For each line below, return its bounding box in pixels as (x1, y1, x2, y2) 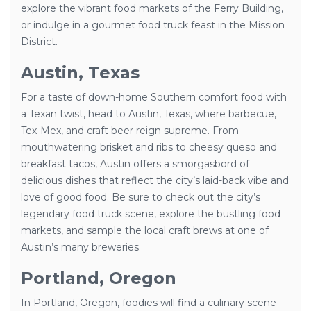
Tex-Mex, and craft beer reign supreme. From (21, 124, 239, 137)
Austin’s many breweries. (21, 241, 141, 253)
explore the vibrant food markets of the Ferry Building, (21, 2, 283, 15)
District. (21, 35, 58, 48)
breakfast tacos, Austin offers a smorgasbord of (21, 158, 249, 170)
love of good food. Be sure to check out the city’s (21, 191, 260, 203)
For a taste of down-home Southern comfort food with (21, 91, 287, 103)
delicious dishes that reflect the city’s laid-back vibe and (21, 174, 289, 187)
